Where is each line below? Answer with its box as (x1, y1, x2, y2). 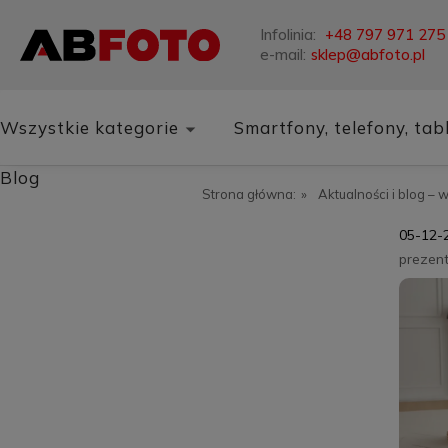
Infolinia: (260, 25, 320, 44)
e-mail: (260, 45, 306, 64)
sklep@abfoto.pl (311, 45, 425, 64)
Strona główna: (202, 186, 296, 202)
